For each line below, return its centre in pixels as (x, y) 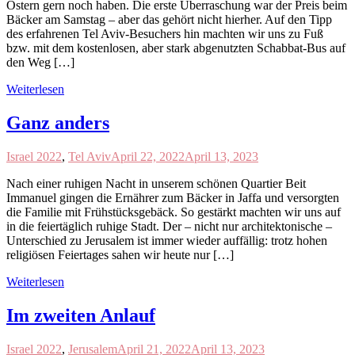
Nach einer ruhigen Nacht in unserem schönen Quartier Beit (156, 183)
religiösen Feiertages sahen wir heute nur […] (120, 254)
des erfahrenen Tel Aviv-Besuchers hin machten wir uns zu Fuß (165, 34)
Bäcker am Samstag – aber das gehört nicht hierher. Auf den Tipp (169, 19)
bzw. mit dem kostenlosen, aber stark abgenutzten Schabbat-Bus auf (176, 48)
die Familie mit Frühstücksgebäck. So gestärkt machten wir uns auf (174, 212)
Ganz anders (58, 122)
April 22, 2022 (148, 156)
